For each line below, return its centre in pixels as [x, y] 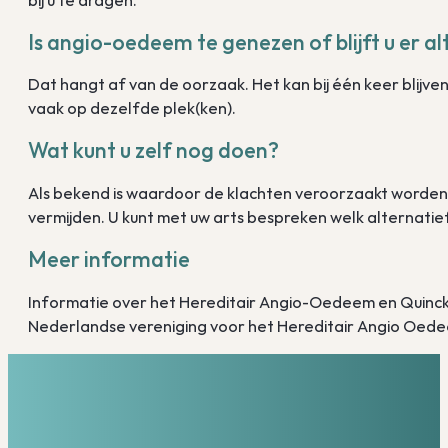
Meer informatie [109, 259]
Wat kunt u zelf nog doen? [154, 151]
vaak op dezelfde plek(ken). [132, 108]
